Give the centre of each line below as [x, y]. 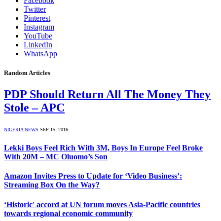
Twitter [35, 9]
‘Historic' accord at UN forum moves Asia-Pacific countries [102, 204]
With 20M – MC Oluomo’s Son [56, 157]
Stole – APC [34, 107]
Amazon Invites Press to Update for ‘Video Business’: [93, 176]
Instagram [39, 27]
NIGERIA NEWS [21, 129]
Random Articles [27, 73]
